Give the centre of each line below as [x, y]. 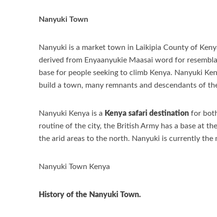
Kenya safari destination [147, 113]
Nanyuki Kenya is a [72, 113]
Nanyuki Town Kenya [74, 166]
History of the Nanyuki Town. [90, 194]
